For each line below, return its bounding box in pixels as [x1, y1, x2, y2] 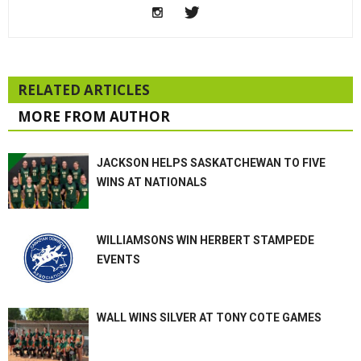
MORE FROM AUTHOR [18, 107, 170, 127]
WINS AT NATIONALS [97, 176, 207, 189]
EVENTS [97, 253, 140, 267]
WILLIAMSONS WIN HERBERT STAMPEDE [97, 234, 314, 247]
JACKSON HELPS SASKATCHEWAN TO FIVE [97, 156, 326, 170]
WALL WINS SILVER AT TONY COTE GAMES [97, 311, 322, 325]
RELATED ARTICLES [18, 81, 150, 100]
